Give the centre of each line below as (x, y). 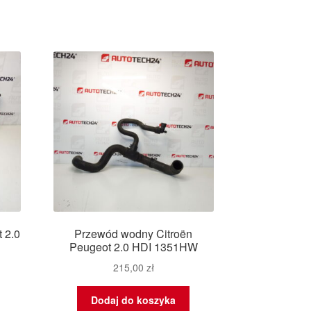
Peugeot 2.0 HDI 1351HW (133, 247)
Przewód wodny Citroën (134, 234)
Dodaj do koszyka (134, 300)
